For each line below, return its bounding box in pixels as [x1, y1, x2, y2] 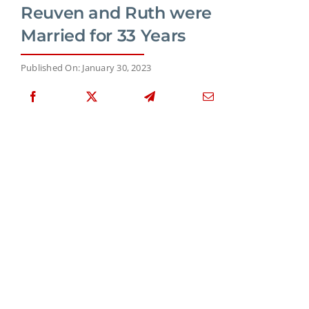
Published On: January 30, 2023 [21, 61, 152, 74]
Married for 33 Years [21, 25, 186, 46]
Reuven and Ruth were [21, 2, 212, 23]
